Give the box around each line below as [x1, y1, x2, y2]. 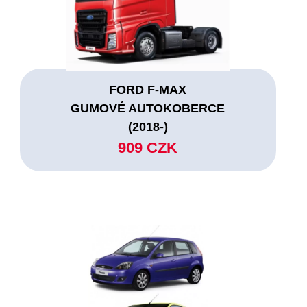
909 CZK [118, 138, 178, 156]
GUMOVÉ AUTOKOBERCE [71, 101, 225, 115]
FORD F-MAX [109, 82, 187, 97]
